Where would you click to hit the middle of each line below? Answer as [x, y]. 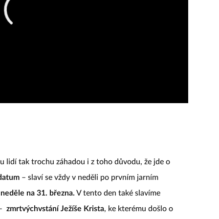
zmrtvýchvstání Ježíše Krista [55, 208]
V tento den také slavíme [118, 193]
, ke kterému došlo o [139, 208]
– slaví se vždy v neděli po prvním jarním [89, 177]
